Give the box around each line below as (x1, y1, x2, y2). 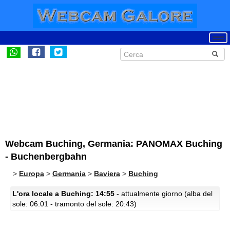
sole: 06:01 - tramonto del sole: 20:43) (12, 200, 137, 208)
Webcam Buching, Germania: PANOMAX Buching (5, 139, 222, 149)
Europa (19, 169, 44, 178)
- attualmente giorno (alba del (114, 189, 213, 198)
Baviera (94, 169, 120, 178)
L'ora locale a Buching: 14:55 (12, 189, 114, 198)
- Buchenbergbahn (5, 151, 87, 162)
